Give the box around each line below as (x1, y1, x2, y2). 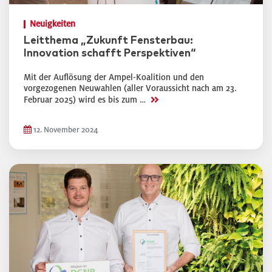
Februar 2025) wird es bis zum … (24, 95, 148, 104)
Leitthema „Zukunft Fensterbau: (24, 35, 193, 46)
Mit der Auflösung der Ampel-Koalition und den (24, 73, 204, 82)
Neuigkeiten (30, 19, 75, 29)
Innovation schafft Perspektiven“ (24, 48, 196, 59)
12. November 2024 (32, 126, 98, 134)
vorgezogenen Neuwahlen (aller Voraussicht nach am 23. (24, 84, 237, 93)
